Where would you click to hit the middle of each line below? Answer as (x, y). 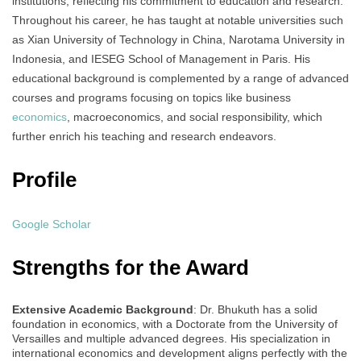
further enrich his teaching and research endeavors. (144, 137)
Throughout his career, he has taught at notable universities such (178, 21)
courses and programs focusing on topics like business (151, 98)
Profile (44, 180)
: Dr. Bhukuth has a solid (255, 310)
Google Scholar (52, 224)
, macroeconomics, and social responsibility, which (195, 117)
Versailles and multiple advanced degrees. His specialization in (171, 339)
